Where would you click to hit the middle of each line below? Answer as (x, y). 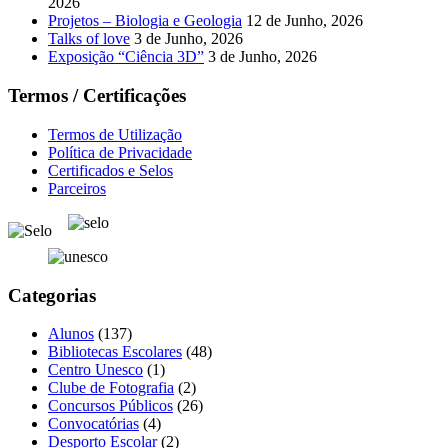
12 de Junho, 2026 (304, 21)
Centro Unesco (95, 370)
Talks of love (89, 39)
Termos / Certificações (97, 96)
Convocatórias (93, 424)
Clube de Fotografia (111, 388)
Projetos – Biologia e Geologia (145, 21)
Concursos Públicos (110, 406)
